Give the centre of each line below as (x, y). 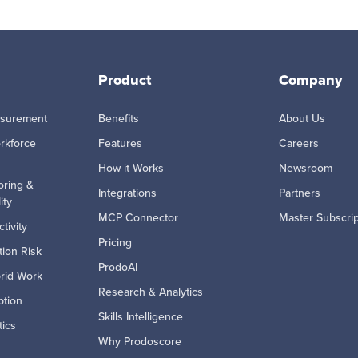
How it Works (131, 168)
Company (310, 80)
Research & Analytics (151, 292)
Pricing (115, 242)
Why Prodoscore (140, 341)
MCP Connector (138, 217)
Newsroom (306, 168)
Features (120, 143)
